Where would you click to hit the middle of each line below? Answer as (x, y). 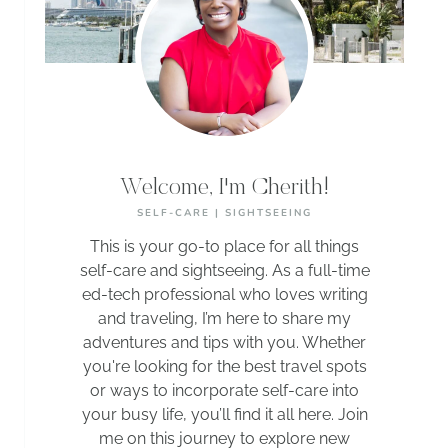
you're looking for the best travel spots (224, 366)
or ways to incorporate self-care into (224, 390)
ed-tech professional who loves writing (224, 294)
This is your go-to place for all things (224, 246)
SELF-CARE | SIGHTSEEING (224, 212)
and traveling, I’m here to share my (224, 318)
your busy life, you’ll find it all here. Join (224, 414)
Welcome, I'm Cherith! (224, 187)
